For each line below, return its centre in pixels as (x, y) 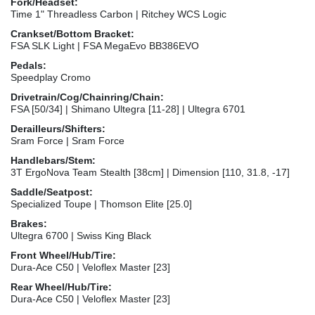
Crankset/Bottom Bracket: (72, 33)
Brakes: (29, 223)
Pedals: (28, 65)
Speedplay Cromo (51, 77)
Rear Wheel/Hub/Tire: (61, 287)
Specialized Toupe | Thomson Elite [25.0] (101, 204)
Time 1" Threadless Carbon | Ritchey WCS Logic (118, 14)
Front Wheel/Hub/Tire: (63, 255)
